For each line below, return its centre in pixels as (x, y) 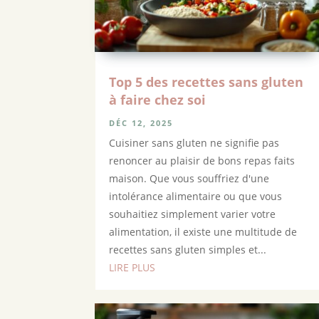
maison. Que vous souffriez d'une (189, 179)
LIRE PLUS (132, 268)
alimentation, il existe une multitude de (203, 232)
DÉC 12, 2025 (141, 123)
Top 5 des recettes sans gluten (206, 82)
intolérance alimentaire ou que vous (196, 197)
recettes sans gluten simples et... (188, 250)
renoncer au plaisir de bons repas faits (202, 161)
